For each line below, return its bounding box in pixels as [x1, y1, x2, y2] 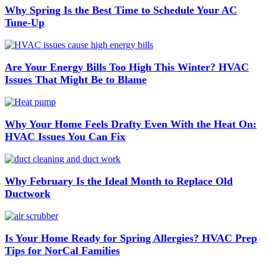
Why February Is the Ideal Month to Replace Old [5, 175, 233, 188]
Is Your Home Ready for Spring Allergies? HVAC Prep [5, 232, 257, 245]
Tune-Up [5, 17, 45, 29]
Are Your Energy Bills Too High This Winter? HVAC [5, 61, 249, 74]
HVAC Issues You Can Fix [5, 131, 125, 143]
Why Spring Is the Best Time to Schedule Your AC [5, 4, 237, 17]
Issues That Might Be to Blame [5, 74, 147, 86]
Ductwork [5, 188, 50, 200]
